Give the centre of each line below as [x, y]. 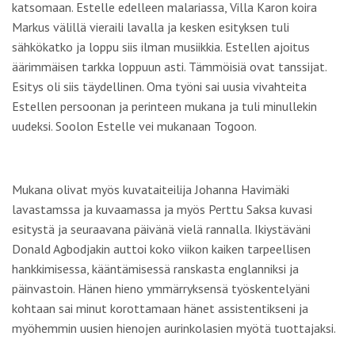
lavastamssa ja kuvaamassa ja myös [110, 209]
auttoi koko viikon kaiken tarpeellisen [210, 248]
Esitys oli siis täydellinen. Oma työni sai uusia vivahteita [159, 86]
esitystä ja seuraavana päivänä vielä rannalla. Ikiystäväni [161, 229]
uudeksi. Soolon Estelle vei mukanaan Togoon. [134, 126]
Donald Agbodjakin [61, 248]
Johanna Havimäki [242, 189]
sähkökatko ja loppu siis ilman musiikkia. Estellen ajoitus [161, 46]
